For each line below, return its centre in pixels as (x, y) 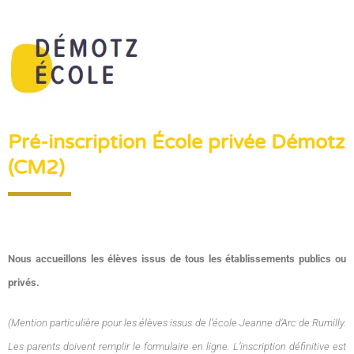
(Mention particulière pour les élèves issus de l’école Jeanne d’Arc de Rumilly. (177, 323)
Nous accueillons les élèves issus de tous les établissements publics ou (177, 259)
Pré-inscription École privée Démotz (176, 143)
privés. (24, 283)
